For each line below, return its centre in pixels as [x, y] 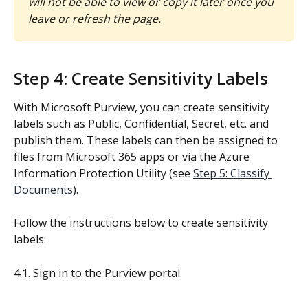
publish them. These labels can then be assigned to [147, 140]
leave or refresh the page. [95, 19]
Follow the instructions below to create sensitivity [142, 223]
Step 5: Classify [233, 173]
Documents [43, 189]
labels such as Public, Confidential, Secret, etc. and [143, 123]
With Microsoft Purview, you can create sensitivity [143, 107]
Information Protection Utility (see [103, 173]
